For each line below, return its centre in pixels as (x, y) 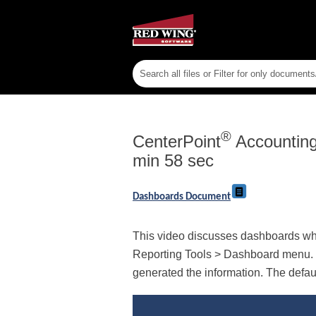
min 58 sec (173, 161)
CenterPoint (177, 142)
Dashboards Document (182, 197)
